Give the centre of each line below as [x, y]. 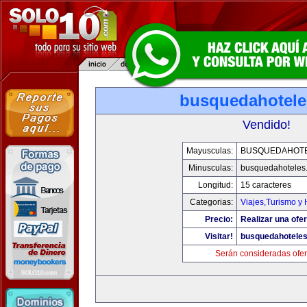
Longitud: [216, 185]
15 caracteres [266, 185]
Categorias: [211, 202]
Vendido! [267, 125]
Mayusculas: [210, 151]
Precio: [219, 219]
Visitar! [219, 236]
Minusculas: [211, 168]
